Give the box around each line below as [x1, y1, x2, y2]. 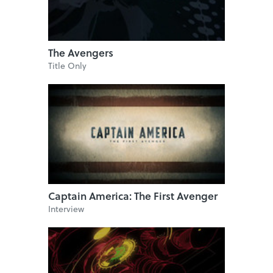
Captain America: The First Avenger [48, 188, 218, 204]
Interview [48, 202, 84, 215]
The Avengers [48, 44, 113, 60]
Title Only [48, 58, 87, 72]
